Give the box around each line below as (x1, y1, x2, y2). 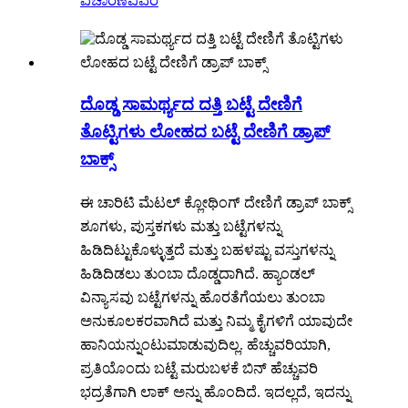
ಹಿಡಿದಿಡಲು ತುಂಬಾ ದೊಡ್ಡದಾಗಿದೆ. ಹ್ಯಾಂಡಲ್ (80, 265, 315, 281)
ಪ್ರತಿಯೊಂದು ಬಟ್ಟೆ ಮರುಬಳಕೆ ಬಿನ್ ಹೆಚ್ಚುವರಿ (80, 360, 318, 376)
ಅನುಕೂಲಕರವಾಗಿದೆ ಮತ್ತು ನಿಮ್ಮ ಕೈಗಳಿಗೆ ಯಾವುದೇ (80, 312, 352, 329)
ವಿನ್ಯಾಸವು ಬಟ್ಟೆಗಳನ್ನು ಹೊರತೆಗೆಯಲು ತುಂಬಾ (80, 289, 325, 305)
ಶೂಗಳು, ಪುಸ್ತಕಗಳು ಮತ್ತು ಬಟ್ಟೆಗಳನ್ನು (80, 218, 281, 234)
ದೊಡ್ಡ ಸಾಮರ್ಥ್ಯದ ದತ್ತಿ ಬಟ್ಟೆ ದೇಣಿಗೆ (80, 94, 302, 114)
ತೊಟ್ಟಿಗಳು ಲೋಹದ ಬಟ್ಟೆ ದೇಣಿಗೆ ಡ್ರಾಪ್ (80, 121, 331, 141)
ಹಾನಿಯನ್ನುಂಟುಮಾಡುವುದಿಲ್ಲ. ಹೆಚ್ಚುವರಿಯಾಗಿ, (80, 336, 331, 352)
